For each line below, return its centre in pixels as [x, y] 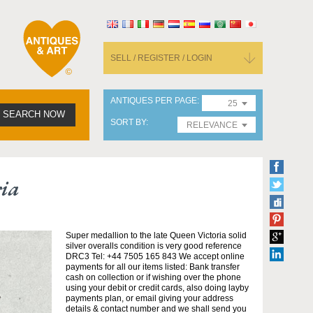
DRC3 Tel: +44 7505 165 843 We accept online [155, 256]
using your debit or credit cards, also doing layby [157, 288]
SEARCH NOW [34, 115]
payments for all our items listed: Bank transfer [153, 267]
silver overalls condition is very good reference [154, 246]
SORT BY [128, 122]
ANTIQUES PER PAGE [154, 101]
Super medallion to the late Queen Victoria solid [156, 235]
